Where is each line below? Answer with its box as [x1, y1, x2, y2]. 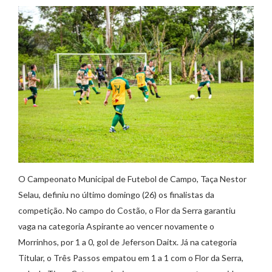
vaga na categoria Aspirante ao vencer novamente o [18, 221, 214, 232]
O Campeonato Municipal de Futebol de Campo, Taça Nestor [18, 174, 246, 185]
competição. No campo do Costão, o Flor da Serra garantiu [18, 205, 236, 216]
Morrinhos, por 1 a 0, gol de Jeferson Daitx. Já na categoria [18, 237, 237, 248]
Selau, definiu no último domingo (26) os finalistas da [18, 189, 214, 200]
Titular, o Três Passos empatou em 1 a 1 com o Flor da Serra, [18, 253, 243, 263]
